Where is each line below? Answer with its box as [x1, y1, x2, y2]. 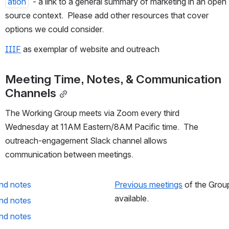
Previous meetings [114, 179, 182, 190]
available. [114, 193, 149, 204]
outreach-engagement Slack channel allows [5, 135, 167, 146]
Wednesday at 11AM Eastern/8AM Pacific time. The [5, 122, 198, 132]
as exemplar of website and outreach [21, 44, 159, 55]
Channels [5, 86, 56, 101]
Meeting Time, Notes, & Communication [5, 72, 221, 87]
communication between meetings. [5, 149, 133, 160]
